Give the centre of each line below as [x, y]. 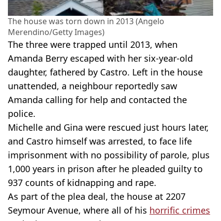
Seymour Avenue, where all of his [79, 210]
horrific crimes [180, 210]
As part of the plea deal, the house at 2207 [97, 197]
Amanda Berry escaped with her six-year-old [100, 58]
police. [22, 114]
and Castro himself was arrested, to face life [100, 141]
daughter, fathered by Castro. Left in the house [105, 72]
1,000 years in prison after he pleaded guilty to [105, 169]
